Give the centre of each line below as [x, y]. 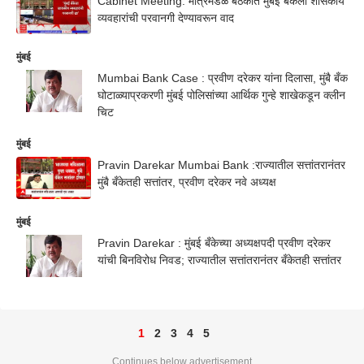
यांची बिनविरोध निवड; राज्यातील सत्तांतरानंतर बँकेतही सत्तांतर [219, 260]
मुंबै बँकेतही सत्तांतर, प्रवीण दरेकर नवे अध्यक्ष [187, 182]
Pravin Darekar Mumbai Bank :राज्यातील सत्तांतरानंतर [221, 165]
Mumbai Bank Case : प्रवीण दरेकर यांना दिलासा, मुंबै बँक [223, 78]
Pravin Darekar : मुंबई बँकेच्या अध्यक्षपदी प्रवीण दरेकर [214, 243]
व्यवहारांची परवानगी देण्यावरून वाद [166, 17]
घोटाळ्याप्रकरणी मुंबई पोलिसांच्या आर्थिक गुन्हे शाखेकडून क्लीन [221, 95]
